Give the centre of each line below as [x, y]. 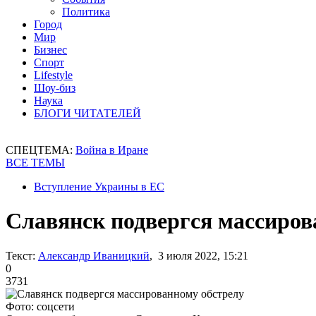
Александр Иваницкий [94, 255]
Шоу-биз [55, 88]
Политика [86, 12]
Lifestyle [53, 75]
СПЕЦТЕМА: [41, 150]
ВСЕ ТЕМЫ [35, 163]
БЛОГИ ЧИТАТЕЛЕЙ [87, 113]
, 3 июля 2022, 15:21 [199, 255]
